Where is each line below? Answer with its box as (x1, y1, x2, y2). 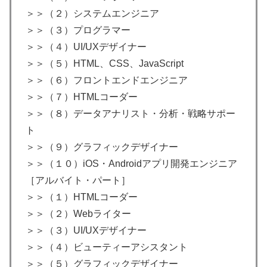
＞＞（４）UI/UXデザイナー (26, 42, 147, 52)
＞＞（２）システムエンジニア (26, 8, 159, 19)
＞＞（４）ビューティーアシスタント (26, 242, 188, 253)
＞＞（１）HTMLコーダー (26, 192, 138, 203)
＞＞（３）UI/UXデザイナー (26, 225, 147, 236)
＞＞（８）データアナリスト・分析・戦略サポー (26, 108, 235, 119)
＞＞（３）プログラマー (26, 25, 131, 36)
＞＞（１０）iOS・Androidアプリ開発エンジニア (26, 159, 237, 169)
